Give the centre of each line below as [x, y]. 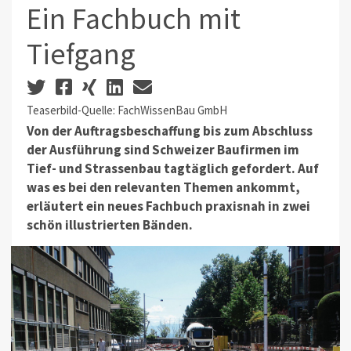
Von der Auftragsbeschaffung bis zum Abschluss [169, 131]
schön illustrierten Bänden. [109, 225]
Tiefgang [81, 54]
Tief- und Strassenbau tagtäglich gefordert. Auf [172, 169]
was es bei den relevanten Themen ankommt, [163, 188]
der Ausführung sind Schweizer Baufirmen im [163, 150]
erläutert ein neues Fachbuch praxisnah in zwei [168, 206]
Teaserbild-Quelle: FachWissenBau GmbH [127, 110]
